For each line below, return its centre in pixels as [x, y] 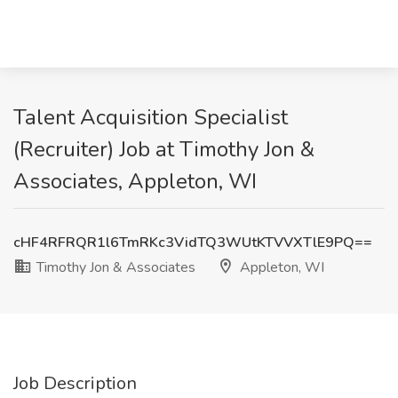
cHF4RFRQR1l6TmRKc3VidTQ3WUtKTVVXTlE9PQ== [193, 243]
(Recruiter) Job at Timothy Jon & [164, 149]
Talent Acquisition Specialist [151, 117]
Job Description [75, 383]
